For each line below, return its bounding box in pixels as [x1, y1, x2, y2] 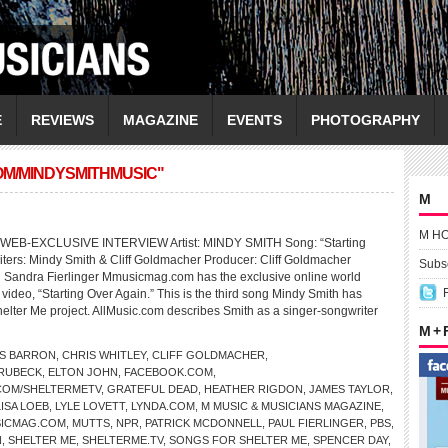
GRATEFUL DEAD [107, 383, 198, 395]
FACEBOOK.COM [124, 366, 213, 378]
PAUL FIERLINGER [268, 417, 364, 429]
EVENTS [227, 112, 282, 128]
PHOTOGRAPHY [311, 112, 420, 128]
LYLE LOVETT [55, 400, 125, 412]
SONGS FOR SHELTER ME [169, 434, 307, 446]
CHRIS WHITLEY [62, 349, 146, 361]
